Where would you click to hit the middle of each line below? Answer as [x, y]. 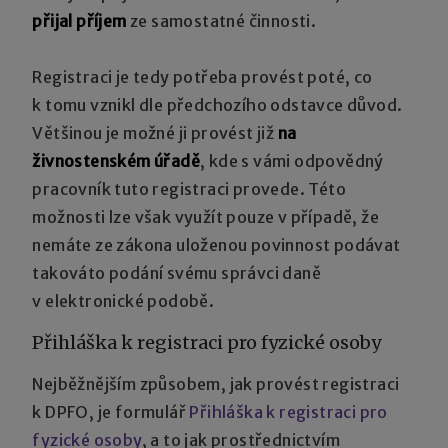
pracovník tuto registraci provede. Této [189, 188]
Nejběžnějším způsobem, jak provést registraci [216, 383]
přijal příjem [79, 20]
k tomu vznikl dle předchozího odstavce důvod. [217, 104]
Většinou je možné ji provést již [155, 132]
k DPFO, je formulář [111, 411]
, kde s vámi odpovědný [292, 160]
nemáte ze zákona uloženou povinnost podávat [216, 244]
